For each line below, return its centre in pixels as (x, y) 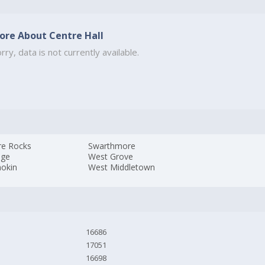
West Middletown (122, 167)
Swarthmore (112, 146)
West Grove (111, 157)
